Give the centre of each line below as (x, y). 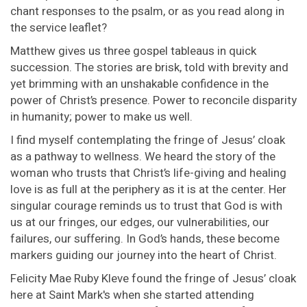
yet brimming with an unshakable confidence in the (139, 84)
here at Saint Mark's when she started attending (132, 295)
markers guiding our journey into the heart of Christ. (144, 256)
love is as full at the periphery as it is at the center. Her (148, 190)
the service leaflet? (59, 28)
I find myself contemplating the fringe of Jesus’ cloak (148, 140)
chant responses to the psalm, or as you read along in (147, 12)
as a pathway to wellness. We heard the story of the (143, 157)
